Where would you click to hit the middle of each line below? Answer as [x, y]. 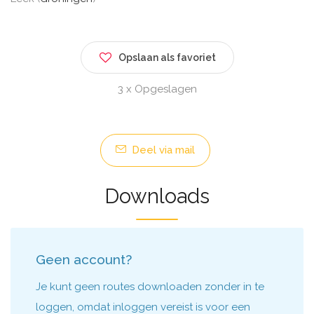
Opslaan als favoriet [167, 57]
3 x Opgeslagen [157, 89]
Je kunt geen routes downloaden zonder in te [150, 287]
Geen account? [84, 259]
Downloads [157, 196]
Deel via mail [162, 150]
